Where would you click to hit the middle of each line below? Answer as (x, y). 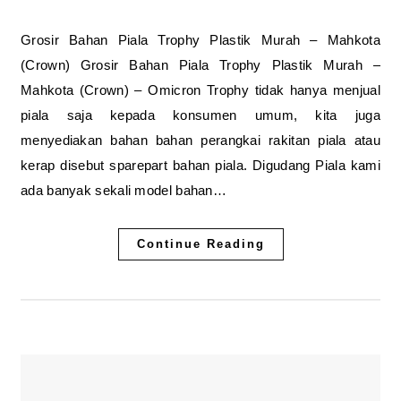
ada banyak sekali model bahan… (124, 190)
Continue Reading (200, 243)
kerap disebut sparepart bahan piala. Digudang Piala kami (200, 165)
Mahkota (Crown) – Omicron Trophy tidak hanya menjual (200, 90)
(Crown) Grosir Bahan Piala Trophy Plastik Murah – (200, 64)
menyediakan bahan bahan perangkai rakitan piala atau (200, 140)
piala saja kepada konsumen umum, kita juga (200, 115)
